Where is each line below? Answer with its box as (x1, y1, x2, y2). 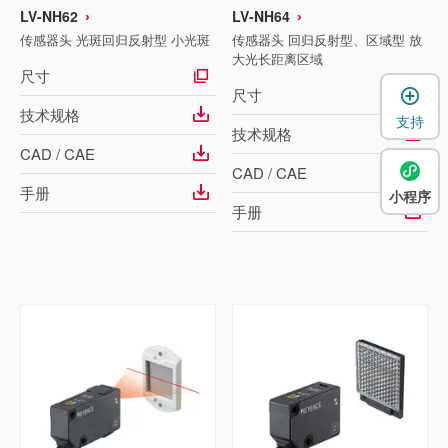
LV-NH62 (20, 6, 78, 26)
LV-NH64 (232, 6, 290, 26)
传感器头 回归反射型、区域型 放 (232, 30, 422, 49)
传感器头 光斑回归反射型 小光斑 (20, 30, 210, 49)
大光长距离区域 (232, 49, 323, 68)
